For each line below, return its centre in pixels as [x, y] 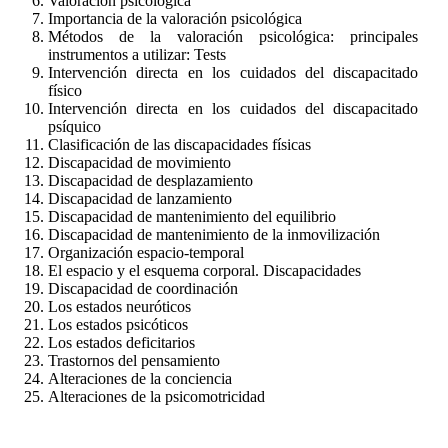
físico [65, 90]
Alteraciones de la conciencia [140, 378]
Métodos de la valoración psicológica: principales [233, 36]
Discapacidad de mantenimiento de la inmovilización [214, 234]
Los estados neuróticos [119, 306]
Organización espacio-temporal [146, 252]
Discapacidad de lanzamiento [140, 198]
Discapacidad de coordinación [143, 288]
